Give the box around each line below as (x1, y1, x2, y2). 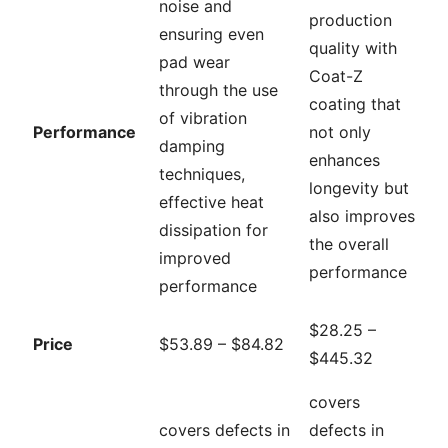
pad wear (159, 51, 230, 72)
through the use (159, 79, 278, 100)
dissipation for (159, 219, 268, 240)
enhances (309, 149, 380, 170)
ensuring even (159, 23, 264, 44)
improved (159, 247, 231, 268)
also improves (309, 205, 415, 226)
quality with (309, 37, 397, 58)
